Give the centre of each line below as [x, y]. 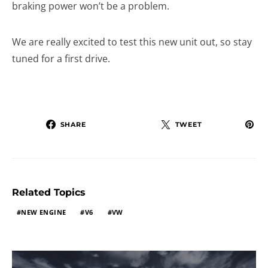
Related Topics [49, 193]
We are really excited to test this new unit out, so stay [132, 42]
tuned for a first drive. [61, 59]
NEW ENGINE [44, 212]
